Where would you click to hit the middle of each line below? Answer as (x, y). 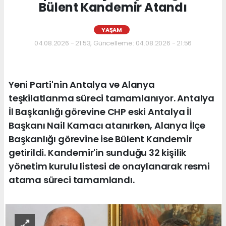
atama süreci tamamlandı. (72, 180)
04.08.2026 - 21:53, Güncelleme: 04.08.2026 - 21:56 (113, 43)
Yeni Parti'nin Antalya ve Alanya (82, 85)
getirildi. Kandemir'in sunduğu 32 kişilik (98, 153)
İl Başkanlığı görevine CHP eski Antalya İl (100, 112)
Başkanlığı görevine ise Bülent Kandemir (100, 139)
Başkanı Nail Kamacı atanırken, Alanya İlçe (107, 126)
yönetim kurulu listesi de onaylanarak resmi (109, 166)
